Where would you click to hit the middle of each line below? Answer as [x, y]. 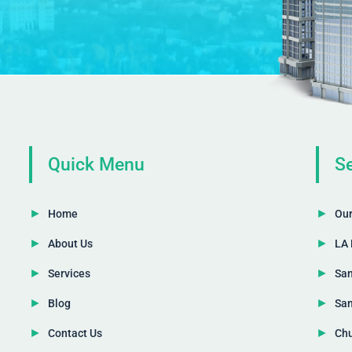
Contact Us [75, 333]
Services [69, 273]
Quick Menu [96, 164]
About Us [70, 243]
